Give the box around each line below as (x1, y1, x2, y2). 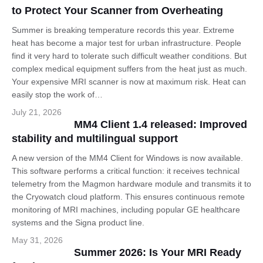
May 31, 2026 (12, 235, 63, 245)
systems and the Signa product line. (12, 218, 144, 227)
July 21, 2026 (12, 107, 62, 117)
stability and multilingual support (12, 133, 178, 144)
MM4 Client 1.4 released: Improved (73, 119, 247, 130)
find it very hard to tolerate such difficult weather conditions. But (12, 51, 247, 60)
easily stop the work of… (12, 90, 103, 99)
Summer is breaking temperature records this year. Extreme (12, 25, 234, 35)
